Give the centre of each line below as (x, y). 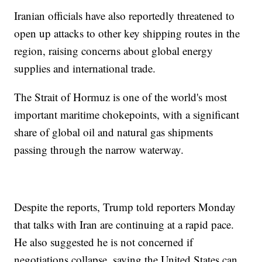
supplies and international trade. (85, 68)
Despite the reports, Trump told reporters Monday (125, 206)
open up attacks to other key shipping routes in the (127, 33)
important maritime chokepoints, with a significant (127, 114)
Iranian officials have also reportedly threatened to (125, 15)
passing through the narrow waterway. (99, 149)
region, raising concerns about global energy (114, 50)
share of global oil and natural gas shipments (114, 132)
